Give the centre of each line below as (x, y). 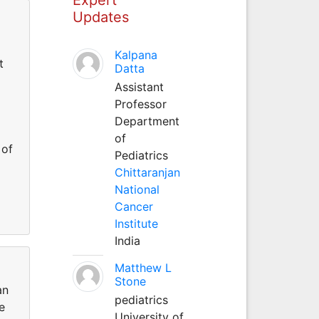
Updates (100, 17)
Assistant (139, 87)
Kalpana (136, 54)
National (137, 189)
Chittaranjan (147, 172)
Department (147, 121)
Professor (140, 104)
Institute (136, 223)
